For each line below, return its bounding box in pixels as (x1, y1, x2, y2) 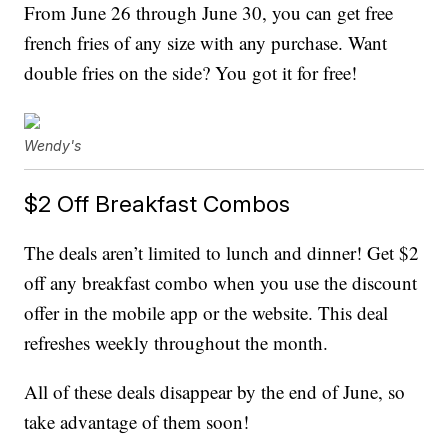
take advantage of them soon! (24, 409, 250, 435)
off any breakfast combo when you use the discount (24, 270, 418, 296)
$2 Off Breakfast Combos (24, 190, 291, 218)
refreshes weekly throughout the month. (24, 330, 329, 356)
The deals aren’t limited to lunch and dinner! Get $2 (24, 240, 420, 266)
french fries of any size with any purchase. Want (24, 30, 388, 56)
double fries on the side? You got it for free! (24, 60, 358, 86)
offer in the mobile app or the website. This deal (24, 300, 389, 326)
